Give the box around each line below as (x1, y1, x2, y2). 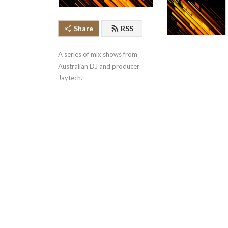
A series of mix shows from (58, 50, 137, 59)
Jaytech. (58, 74, 82, 82)
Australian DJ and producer (58, 62, 139, 70)
